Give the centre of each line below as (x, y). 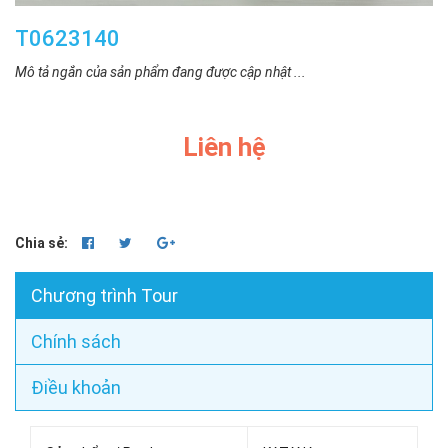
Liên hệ (224, 147)
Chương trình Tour (104, 296)
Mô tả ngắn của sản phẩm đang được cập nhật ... (160, 72)
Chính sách (76, 342)
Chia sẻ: (41, 243)
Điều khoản (76, 388)
